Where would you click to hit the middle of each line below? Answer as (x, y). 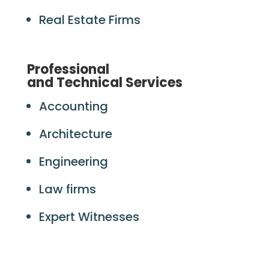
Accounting (75, 106)
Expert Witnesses (89, 217)
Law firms (69, 189)
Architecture (77, 134)
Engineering (75, 162)
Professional (68, 69)
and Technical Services (106, 83)
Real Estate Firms (89, 20)
